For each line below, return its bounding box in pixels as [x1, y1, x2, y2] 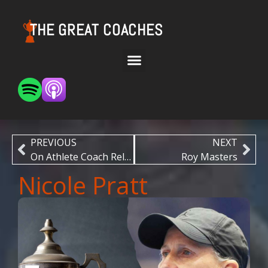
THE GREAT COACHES [30, 20, 163, 40]
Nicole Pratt [18, 168, 148, 202]
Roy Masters [181, 150, 237, 163]
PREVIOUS [31, 135, 77, 149]
